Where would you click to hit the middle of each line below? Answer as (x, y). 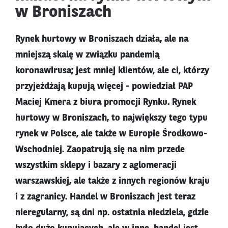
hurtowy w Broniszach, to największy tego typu (111, 118)
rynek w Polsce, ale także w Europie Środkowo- (111, 134)
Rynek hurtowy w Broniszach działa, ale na (102, 39)
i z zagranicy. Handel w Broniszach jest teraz (105, 197)
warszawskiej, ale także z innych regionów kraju (112, 181)
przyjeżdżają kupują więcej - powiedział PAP (104, 87)
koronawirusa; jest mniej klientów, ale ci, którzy (112, 71)
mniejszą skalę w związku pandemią (87, 55)
